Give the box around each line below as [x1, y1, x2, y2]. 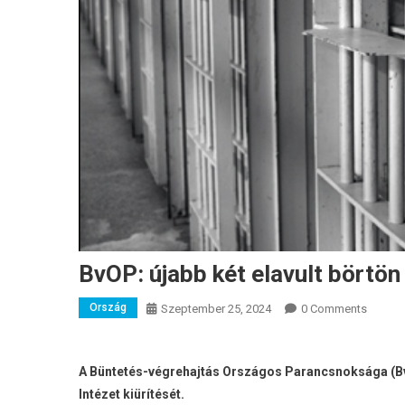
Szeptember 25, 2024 [161, 301, 271, 316]
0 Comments [301, 301, 367, 316]
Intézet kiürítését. [79, 386, 184, 401]
